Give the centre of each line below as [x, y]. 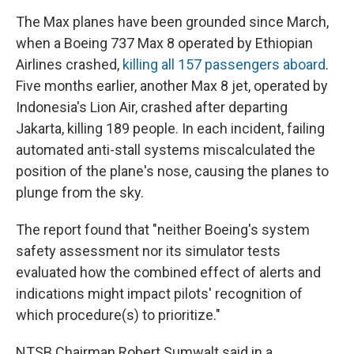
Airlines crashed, [69, 65]
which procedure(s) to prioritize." [118, 315]
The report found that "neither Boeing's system [163, 230]
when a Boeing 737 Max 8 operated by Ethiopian [164, 43]
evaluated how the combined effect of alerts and [168, 273]
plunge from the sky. [80, 193]
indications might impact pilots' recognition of [159, 294]
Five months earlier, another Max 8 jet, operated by [172, 86]
